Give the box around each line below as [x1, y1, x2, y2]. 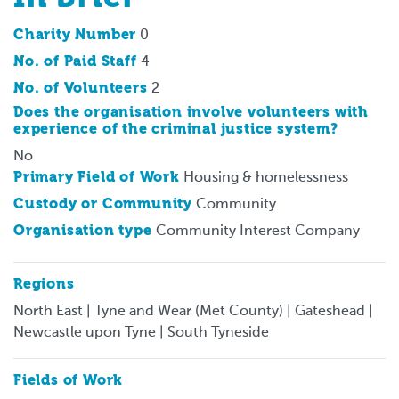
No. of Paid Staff [13, 54, 137, 69]
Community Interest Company [155, 224, 360, 239]
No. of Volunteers [13, 81, 148, 96]
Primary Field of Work [13, 170, 180, 185]
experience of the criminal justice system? [13, 122, 338, 137]
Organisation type [13, 224, 152, 239]
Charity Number [13, 28, 137, 43]
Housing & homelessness [183, 170, 348, 185]
